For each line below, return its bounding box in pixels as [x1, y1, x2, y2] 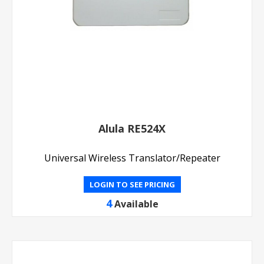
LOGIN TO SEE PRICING [89, 179, 175, 190]
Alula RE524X [98, 121, 166, 136]
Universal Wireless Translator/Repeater [44, 151, 220, 164]
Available [114, 197, 159, 210]
